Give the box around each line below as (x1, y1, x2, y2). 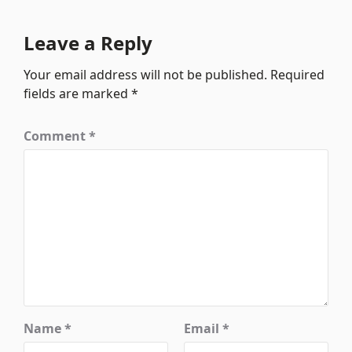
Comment (24, 126, 90, 145)
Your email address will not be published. (24, 65, 268, 83)
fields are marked (24, 84, 132, 102)
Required (270, 65, 325, 83)
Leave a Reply (24, 29, 153, 56)
